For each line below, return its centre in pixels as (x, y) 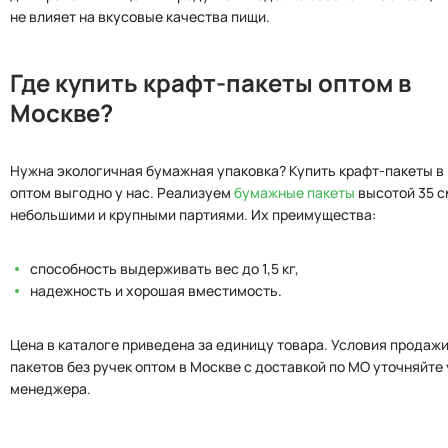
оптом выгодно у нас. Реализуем (122, 192)
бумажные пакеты (294, 192)
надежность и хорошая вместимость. (156, 290)
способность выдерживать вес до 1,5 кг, (164, 268)
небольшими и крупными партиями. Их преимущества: (193, 214)
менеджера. (50, 388)
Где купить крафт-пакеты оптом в (210, 82)
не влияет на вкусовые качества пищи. (140, 16)
